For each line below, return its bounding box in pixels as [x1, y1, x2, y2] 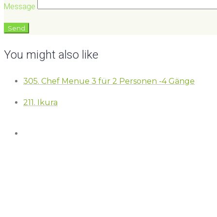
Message [4, 2, 37, 12]
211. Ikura [23, 98, 58, 108]
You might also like [4, 48, 98, 62]
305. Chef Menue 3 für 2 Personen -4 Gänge [23, 77, 195, 86]
